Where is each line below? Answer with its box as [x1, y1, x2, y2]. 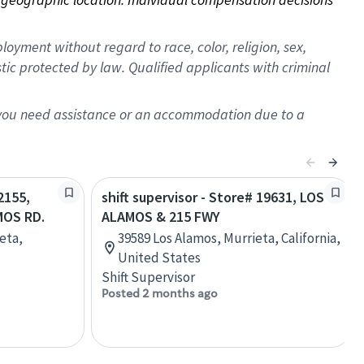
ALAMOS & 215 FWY [102, 207, 220, 226]
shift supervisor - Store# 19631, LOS [102, 188, 324, 206]
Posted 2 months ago [102, 286, 218, 301]
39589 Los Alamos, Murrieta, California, [118, 229, 340, 247]
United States [118, 249, 201, 266]
